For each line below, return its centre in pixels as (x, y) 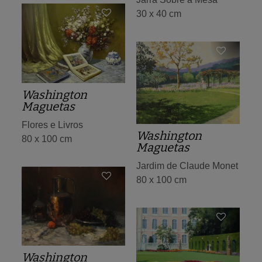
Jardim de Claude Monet (187, 166)
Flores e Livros (52, 125)
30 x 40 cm (159, 14)
